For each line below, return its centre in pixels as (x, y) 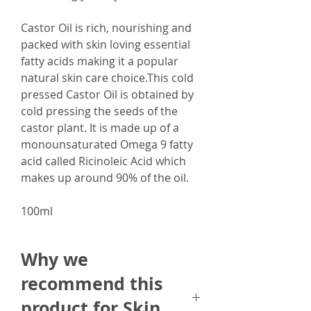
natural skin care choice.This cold (107, 78)
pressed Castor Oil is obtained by (107, 95)
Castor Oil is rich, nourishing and (106, 28)
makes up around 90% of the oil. (106, 178)
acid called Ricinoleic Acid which (103, 161)
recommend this (92, 284)
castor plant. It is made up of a (100, 128)
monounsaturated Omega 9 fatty (107, 145)
